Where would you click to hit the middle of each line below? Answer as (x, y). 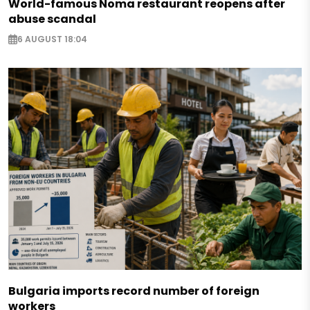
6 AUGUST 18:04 (52, 39)
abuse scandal (52, 19)
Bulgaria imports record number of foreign (134, 291)
